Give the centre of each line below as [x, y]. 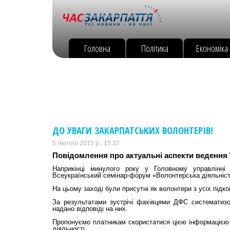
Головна [97, 48]
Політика [155, 48]
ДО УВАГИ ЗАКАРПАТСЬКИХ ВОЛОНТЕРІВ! [133, 130]
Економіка [212, 48]
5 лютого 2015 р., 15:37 [86, 143]
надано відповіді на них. [90, 209]
